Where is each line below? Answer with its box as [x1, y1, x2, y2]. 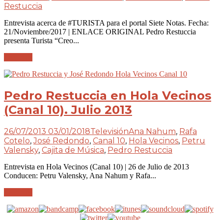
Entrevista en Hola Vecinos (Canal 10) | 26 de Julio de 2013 [4, 162, 189, 171]
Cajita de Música [42, 145, 104, 155]
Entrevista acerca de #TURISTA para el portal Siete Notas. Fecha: [4, 19, 209, 27]
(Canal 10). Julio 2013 [4, 102, 132, 117]
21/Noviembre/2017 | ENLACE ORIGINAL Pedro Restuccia [4, 27, 196, 36]
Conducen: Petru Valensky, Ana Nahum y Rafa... [4, 171, 156, 180]
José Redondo [33, 136, 89, 145]
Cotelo [4, 136, 30, 145]
